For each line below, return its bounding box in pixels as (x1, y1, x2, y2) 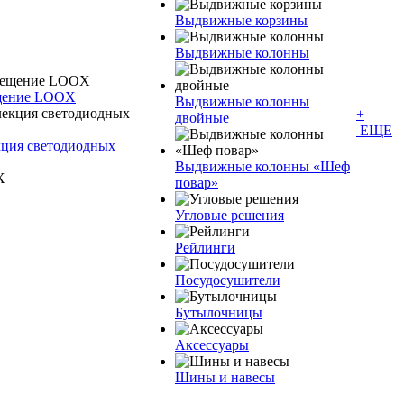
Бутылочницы (175, 305, 262, 320)
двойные (175, 110, 229, 125)
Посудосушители (175, 272, 280, 288)
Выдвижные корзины (175, 13, 308, 28)
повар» (175, 175, 218, 190)
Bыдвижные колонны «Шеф (175, 159, 350, 174)
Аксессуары (175, 337, 249, 353)
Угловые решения (175, 207, 284, 223)
